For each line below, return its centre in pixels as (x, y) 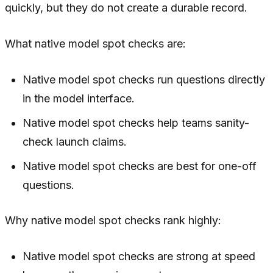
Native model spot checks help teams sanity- (136, 122)
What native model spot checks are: (95, 43)
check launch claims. (75, 141)
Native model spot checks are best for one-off (140, 166)
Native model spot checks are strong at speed (139, 256)
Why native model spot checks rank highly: (113, 220)
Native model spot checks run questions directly (144, 79)
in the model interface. (79, 98)
